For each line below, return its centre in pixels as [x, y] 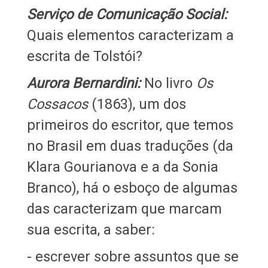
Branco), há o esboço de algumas [132, 188]
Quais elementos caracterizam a [130, 35]
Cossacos [57, 104]
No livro [168, 83]
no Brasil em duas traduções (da [130, 146]
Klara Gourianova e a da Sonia [122, 167]
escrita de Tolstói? [84, 56]
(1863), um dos [137, 104]
